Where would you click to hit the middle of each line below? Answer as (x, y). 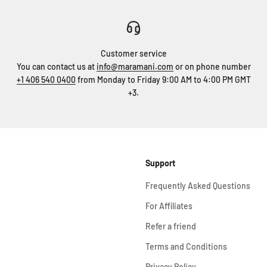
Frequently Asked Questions (198, 186)
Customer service (133, 54)
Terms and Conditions (186, 247)
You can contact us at (56, 67)
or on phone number (212, 67)
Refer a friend (171, 226)
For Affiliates (169, 206)
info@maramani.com (135, 67)
